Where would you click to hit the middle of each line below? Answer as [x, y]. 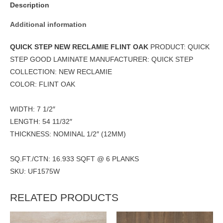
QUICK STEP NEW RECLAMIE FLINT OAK [79, 47]
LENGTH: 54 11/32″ [41, 122]
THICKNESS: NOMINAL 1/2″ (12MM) [68, 134]
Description [30, 5]
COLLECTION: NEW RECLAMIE [61, 72]
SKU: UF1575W [35, 172]
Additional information [48, 24]
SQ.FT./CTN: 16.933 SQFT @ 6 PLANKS [74, 159]
